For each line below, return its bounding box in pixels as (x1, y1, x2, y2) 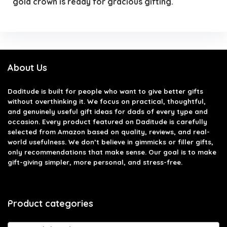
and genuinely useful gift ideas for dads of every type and (8, 107, 208, 116)
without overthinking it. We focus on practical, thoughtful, (8, 97, 206, 106)
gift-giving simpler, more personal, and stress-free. (8, 158, 182, 167)
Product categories (8, 198, 93, 210)
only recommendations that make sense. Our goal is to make (8, 148, 216, 157)
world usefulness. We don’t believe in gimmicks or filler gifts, (8, 138, 213, 146)
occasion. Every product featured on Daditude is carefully (8, 118, 207, 126)
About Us (8, 62, 47, 74)
